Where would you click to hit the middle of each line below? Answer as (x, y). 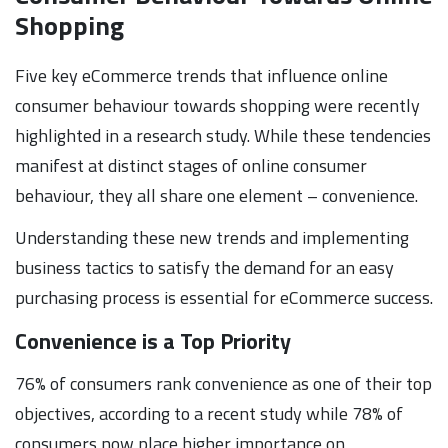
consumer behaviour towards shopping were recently (217, 105)
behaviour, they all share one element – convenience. (216, 195)
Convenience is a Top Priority (153, 340)
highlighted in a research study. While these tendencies (223, 135)
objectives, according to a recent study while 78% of (209, 413)
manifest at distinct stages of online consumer (191, 165)
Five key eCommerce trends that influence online (201, 75)
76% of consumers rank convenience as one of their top (223, 383)
